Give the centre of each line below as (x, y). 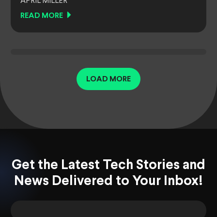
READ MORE (42, 16)
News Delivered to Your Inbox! (108, 182)
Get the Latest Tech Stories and (108, 166)
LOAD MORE (108, 79)
